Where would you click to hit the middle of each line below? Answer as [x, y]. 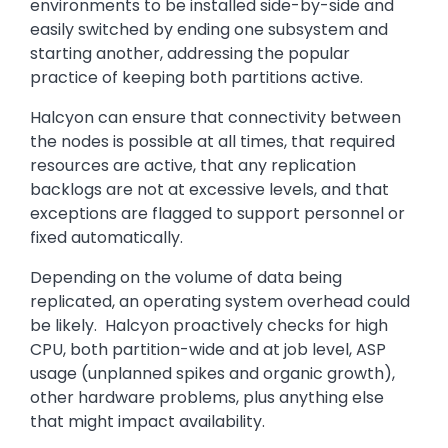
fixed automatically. [106, 238]
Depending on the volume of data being [186, 278]
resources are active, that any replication [193, 166]
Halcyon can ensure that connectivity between [215, 118]
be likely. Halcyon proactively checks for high [209, 326]
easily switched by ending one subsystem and [209, 30]
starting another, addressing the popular [190, 54]
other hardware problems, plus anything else [207, 398]
